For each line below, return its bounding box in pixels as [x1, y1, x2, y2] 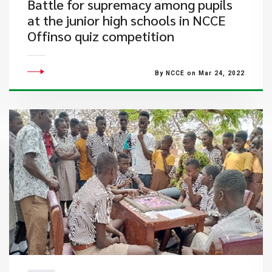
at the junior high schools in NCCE [27, 12, 226, 29]
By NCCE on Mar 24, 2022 [154, 70, 245, 76]
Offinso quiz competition [27, 27, 174, 44]
